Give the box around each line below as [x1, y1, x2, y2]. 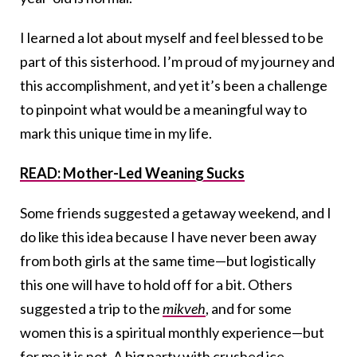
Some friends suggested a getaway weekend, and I [20, 204, 331, 222]
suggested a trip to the [20, 300, 163, 318]
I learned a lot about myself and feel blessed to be [20, 29, 324, 47]
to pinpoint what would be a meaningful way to [20, 100, 307, 119]
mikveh [163, 300, 206, 318]
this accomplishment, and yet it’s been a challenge [20, 76, 328, 95]
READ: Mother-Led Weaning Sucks [20, 164, 245, 182]
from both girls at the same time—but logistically [20, 252, 316, 270]
